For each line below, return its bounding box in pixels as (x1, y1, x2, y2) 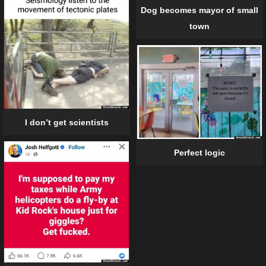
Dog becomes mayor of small (141, 5, 258, 15)
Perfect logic (174, 147, 225, 157)
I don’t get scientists (24, 117, 109, 127)
